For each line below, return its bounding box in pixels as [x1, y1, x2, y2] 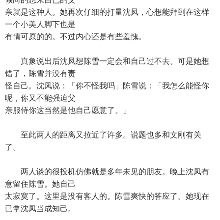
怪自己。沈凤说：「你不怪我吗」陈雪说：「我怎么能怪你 [5, 82, 209, 90]
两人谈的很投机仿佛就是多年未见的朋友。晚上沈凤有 [5, 167, 209, 176]
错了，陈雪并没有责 [5, 69, 76, 78]
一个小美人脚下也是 [5, 20, 76, 28]
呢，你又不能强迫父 [5, 94, 76, 102]
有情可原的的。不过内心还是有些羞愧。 [5, 32, 146, 41]
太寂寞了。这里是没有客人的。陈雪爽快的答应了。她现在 [5, 192, 209, 200]
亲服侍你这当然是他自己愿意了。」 [5, 106, 131, 114]
